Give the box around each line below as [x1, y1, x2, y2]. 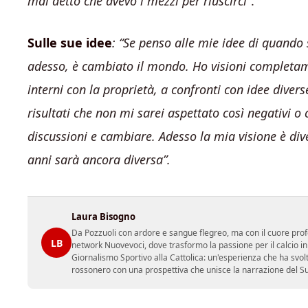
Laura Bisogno [71, 210, 135, 223]
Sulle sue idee [27, 34, 112, 51]
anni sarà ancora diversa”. [27, 151, 170, 168]
